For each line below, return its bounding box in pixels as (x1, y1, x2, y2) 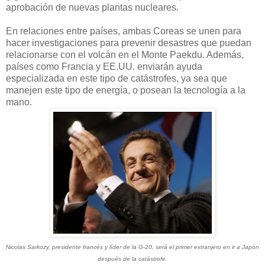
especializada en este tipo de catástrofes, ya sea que (6, 73, 227, 83)
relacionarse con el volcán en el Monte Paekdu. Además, (6, 49, 244, 60)
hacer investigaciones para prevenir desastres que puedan (6, 37, 251, 48)
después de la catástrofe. (98, 255, 167, 262)
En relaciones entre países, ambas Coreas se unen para (6, 25, 241, 36)
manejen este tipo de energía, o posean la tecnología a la (6, 85, 245, 95)
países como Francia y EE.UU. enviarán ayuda (6, 61, 202, 72)
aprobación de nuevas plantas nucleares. (6, 2, 179, 12)
